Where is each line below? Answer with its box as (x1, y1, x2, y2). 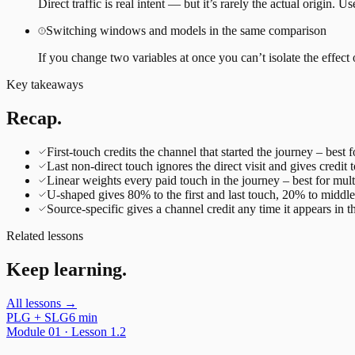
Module (6, 324, 48, 338)
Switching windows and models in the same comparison (46, 24, 326, 38)
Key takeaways (6, 78, 83, 92)
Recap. (6, 108, 62, 129)
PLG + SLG (6, 310, 69, 324)
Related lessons (6, 229, 83, 243)
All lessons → (6, 296, 77, 310)
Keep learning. (6, 258, 127, 280)
